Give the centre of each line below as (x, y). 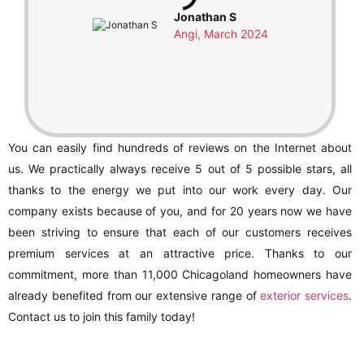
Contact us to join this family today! (102, 316)
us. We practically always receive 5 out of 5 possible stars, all (180, 169)
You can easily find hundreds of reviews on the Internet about (180, 147)
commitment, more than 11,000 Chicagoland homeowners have (180, 274)
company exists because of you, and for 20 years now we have (180, 211)
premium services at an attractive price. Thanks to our (180, 253)
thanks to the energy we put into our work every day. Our (180, 190)
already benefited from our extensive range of (134, 295)
